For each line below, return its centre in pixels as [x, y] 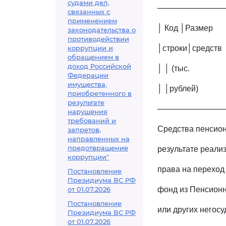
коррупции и [90, 48]
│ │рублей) [178, 89]
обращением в [93, 57]
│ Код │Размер [185, 28]
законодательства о [102, 30]
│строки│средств [190, 48]
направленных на [99, 139]
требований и [92, 121]
